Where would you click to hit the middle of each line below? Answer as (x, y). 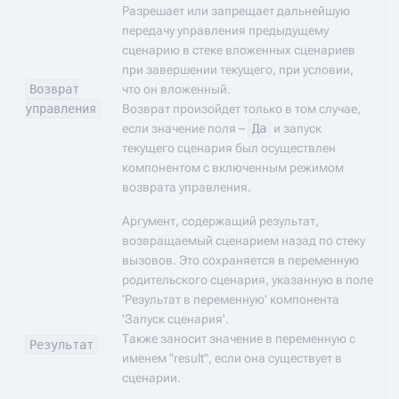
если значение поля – (185, 128)
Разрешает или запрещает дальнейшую (236, 11)
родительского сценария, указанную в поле (248, 280)
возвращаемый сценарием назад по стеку (244, 240)
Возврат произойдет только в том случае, (241, 109)
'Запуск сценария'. (175, 319)
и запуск (296, 128)
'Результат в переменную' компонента (231, 299)
